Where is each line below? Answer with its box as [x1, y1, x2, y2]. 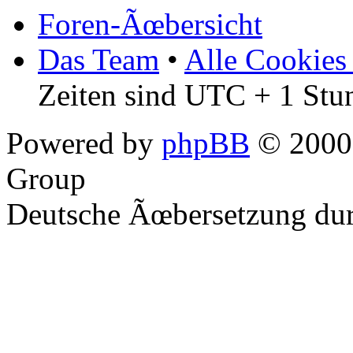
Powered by [6, 125, 162, 160]
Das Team [38, 42, 159, 76]
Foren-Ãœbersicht [38, 6, 262, 41]
